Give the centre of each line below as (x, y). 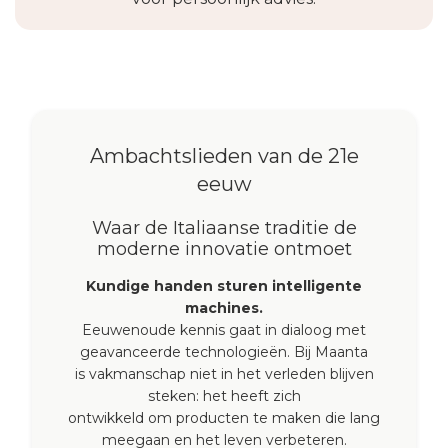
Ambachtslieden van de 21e (224, 155)
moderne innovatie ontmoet (224, 248)
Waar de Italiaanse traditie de (224, 227)
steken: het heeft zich (224, 395)
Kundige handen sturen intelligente (224, 285)
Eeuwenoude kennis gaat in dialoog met (224, 329)
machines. (224, 307)
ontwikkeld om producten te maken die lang (224, 417)
